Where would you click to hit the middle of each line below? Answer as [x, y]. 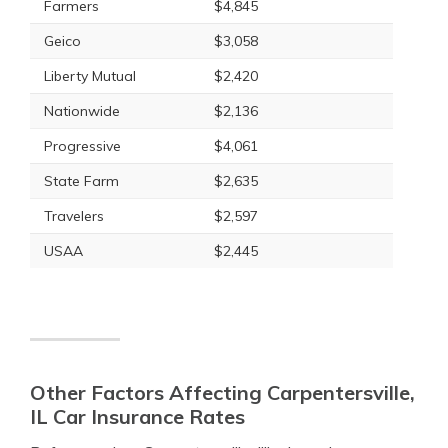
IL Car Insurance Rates [137, 416]
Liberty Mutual [90, 76]
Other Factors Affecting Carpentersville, [222, 392]
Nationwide [82, 111]
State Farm [81, 181]
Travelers [74, 216]
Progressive [82, 146]
